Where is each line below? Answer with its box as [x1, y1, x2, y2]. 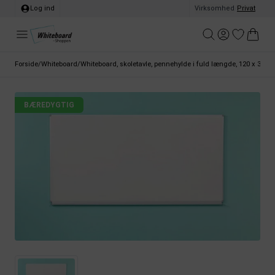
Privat [237, 4, 255, 12]
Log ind [30, 4, 55, 12]
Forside [15, 60, 38, 68]
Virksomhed [195, 4, 234, 12]
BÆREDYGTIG [24, 101, 74, 109]
